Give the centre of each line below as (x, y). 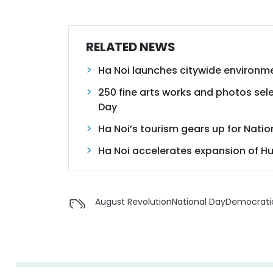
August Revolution (133, 202)
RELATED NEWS (130, 47)
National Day (199, 202)
